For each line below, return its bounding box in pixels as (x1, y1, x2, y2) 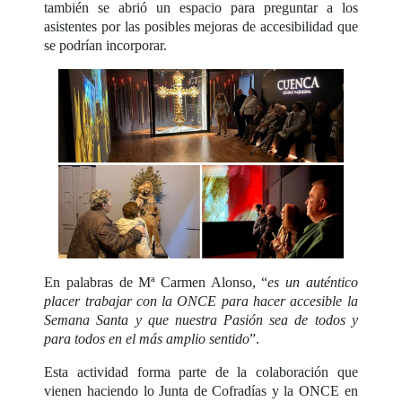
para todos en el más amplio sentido (44, 331, 250, 347)
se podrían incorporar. (44, 37, 168, 53)
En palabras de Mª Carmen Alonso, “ (44, 275, 268, 291)
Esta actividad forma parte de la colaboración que (44, 364, 358, 380)
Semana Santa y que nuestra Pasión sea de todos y (44, 312, 358, 328)
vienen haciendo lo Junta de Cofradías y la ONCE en (44, 383, 358, 399)
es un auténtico (267, 275, 358, 291)
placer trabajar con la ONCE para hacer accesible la (44, 293, 358, 310)
